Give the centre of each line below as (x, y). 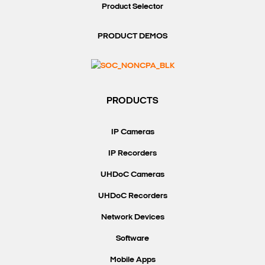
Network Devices (132, 217)
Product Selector (132, 7)
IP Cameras (132, 132)
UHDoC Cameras (132, 174)
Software (132, 238)
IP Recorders (132, 153)
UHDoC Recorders (132, 196)
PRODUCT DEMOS (132, 37)
